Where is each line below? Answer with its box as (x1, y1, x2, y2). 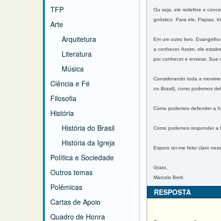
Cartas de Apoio (50, 197, 101, 207)
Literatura (62, 49, 92, 59)
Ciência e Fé (50, 78, 90, 88)
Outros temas (50, 167, 93, 177)
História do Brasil (62, 123, 114, 133)
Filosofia (50, 93, 76, 103)
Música (62, 64, 84, 74)
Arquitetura (62, 34, 96, 44)
